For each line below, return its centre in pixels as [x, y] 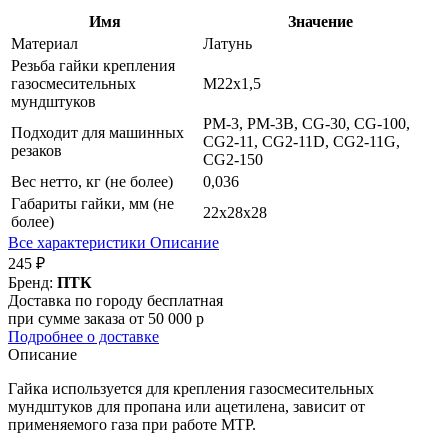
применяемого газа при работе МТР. [132, 425]
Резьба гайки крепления [93, 66]
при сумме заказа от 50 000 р [106, 319]
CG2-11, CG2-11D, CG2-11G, [301, 142]
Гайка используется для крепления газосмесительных [191, 389]
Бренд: [32, 283]
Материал [44, 44]
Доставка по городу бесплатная [115, 301]
